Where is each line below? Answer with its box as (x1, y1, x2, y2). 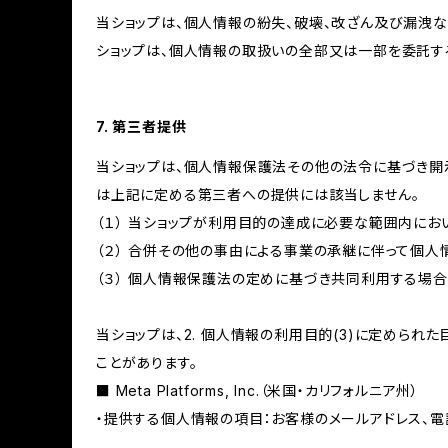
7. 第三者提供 (96, 118, 187, 135)
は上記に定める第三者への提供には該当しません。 (96, 186, 420, 203)
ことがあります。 (96, 354, 198, 371)
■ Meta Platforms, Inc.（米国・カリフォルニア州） (96, 382, 419, 399)
